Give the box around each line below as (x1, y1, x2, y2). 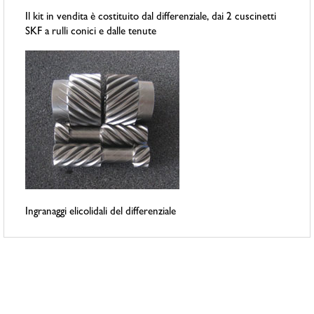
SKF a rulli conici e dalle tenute (25, 27, 157, 39)
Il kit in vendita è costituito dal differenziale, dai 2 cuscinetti (25, 13, 277, 24)
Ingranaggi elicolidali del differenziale (25, 207, 177, 219)
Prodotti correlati (4, 287, 132, 306)
